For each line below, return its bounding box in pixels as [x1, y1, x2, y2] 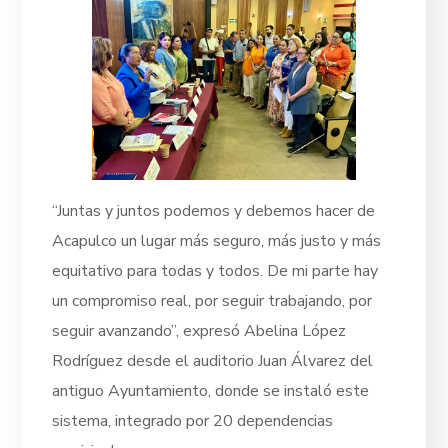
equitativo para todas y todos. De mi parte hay [52, 260, 379, 283]
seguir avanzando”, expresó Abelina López [52, 320, 347, 343]
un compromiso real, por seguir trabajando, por [52, 290, 373, 313]
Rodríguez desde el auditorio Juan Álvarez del [52, 350, 374, 373]
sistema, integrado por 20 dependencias [52, 410, 334, 433]
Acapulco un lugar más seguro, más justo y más [52, 230, 382, 253]
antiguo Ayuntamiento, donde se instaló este [52, 380, 370, 403]
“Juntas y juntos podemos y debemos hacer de [52, 200, 376, 223]
